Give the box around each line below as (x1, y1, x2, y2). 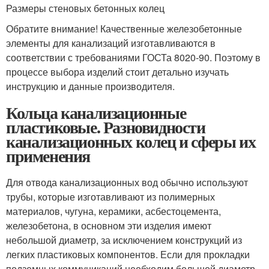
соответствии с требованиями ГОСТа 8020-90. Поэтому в (6, 50, 261, 64)
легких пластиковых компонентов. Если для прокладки (6, 247, 250, 261)
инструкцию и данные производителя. (6, 79, 175, 93)
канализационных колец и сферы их (6, 128, 256, 154)
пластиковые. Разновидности (6, 114, 205, 139)
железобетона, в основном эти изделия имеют (6, 218, 211, 232)
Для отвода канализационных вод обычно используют (6, 175, 248, 189)
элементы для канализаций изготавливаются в (6, 35, 216, 50)
